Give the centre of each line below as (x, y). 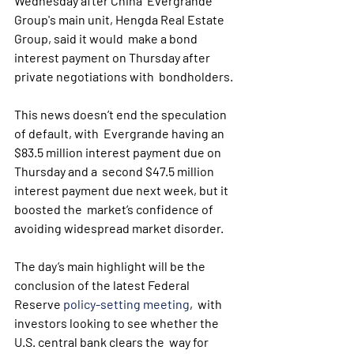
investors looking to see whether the (118, 323)
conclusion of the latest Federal (103, 285)
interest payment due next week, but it (122, 190)
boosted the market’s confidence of (115, 209)
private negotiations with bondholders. (124, 76)
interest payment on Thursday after (113, 57)
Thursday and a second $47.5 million (115, 171)
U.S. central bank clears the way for (113, 342)
